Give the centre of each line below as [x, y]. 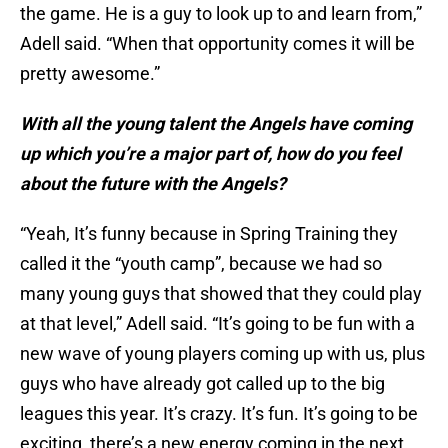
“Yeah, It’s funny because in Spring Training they [209, 234]
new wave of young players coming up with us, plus [222, 354]
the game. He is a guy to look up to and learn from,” [221, 14]
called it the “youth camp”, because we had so [201, 264]
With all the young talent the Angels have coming [216, 124]
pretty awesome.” [90, 74]
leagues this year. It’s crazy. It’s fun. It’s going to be [219, 414]
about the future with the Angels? [153, 184]
